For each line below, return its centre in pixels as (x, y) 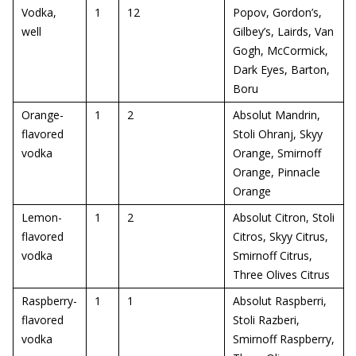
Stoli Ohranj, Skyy (278, 134)
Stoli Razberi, (266, 320)
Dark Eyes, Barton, (281, 70)
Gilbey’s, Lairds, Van (283, 31)
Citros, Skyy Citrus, (281, 236)
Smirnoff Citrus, (273, 255)
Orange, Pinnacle (277, 172)
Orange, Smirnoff (277, 153)
